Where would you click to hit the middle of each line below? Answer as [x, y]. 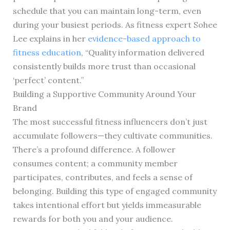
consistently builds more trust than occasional [104, 66]
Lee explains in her [50, 39]
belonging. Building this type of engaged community [114, 191]
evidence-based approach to [144, 39]
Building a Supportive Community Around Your [104, 94]
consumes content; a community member [95, 164]
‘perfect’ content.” [48, 80]
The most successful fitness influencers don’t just [110, 122]
